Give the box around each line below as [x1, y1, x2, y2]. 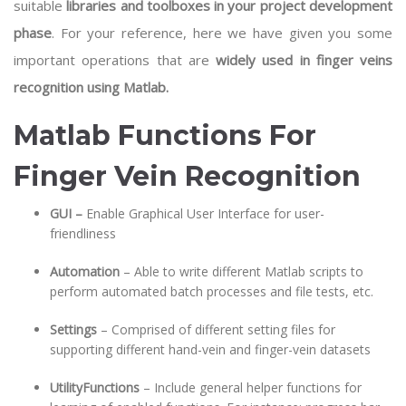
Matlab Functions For [14, 119, 316, 152]
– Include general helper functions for [140, 379, 362, 396]
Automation [50, 263, 120, 280]
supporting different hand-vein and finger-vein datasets [50, 341, 374, 358]
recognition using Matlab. [14, 78, 169, 96]
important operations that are [14, 51, 216, 69]
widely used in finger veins [216, 51, 392, 69]
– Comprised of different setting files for [97, 321, 335, 338]
